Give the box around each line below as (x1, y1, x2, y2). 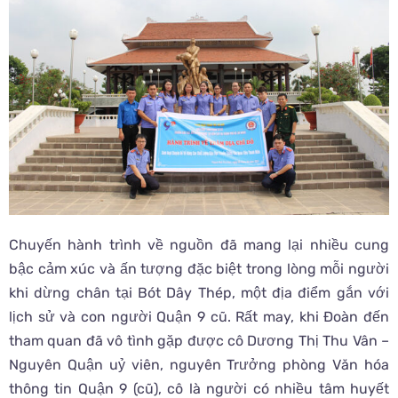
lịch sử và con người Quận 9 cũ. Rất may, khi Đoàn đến (9, 307, 389, 325)
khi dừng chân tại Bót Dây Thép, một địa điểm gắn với (9, 283, 389, 301)
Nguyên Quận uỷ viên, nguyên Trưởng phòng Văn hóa (9, 355, 389, 373)
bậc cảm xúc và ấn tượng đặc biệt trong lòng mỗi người (9, 259, 389, 277)
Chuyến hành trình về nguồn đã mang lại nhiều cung (9, 235, 389, 253)
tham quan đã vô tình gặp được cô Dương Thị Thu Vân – (9, 331, 389, 349)
